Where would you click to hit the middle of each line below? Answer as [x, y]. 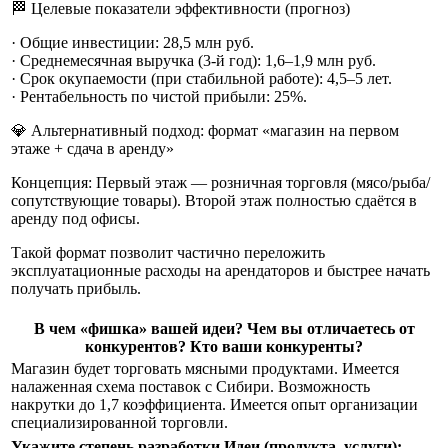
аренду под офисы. [75, 218]
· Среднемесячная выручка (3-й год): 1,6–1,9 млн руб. [193, 60]
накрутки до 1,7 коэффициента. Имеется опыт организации [214, 404]
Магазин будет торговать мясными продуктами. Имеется [205, 368]
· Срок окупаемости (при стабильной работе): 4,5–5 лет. [201, 78]
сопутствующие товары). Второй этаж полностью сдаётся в [214, 200]
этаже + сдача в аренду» [92, 148]
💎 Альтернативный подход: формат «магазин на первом [205, 130]
